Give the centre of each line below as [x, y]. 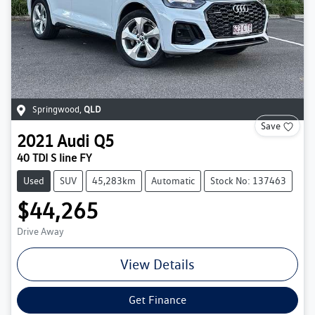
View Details [157, 265]
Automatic [173, 181]
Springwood [56, 110]
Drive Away [40, 232]
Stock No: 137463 [248, 181]
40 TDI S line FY [54, 158]
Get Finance [157, 300]
